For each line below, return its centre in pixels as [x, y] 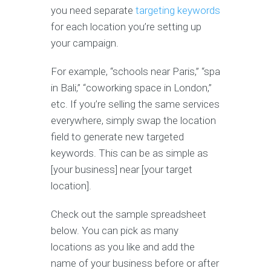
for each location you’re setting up [126, 26]
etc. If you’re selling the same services [135, 104]
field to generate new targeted [117, 136]
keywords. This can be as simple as [129, 153]
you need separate [93, 10]
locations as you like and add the [123, 247]
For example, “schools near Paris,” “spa [135, 71]
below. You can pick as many [115, 230]
